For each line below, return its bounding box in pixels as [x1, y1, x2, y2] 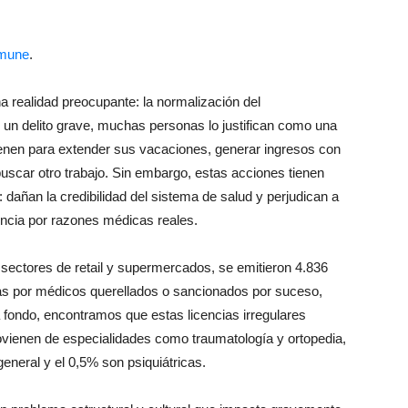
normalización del [153, 94, 260, 109]
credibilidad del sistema [56, 189, 202, 204]
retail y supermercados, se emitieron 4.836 [71, 260, 328, 275]
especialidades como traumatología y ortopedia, [59, 331, 346, 346]
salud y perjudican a [217, 189, 339, 204]
